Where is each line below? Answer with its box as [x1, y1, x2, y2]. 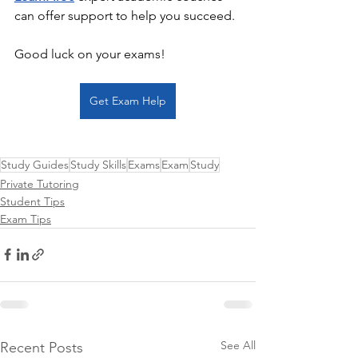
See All [221, 337, 256, 352]
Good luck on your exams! [14, 46, 165, 62]
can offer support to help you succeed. [14, 7, 238, 23]
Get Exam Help [89, 93, 166, 108]
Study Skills [70, 157, 126, 172]
